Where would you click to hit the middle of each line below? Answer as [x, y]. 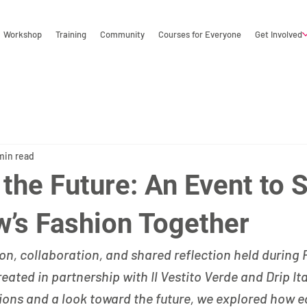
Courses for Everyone [200, 35]
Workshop [23, 35]
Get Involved [279, 35]
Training [71, 35]
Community [123, 35]
